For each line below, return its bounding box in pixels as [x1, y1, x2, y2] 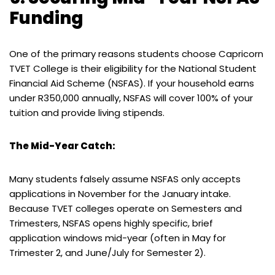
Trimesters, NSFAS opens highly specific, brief [9, 216, 213, 230]
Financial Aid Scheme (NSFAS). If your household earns [9, 76, 254, 90]
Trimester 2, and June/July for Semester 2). [9, 246, 206, 259]
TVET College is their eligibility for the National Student [9, 61, 257, 75]
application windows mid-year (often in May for [9, 231, 226, 244]
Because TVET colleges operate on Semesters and [9, 201, 242, 215]
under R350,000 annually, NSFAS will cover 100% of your [9, 91, 253, 104]
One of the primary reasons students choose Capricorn [9, 47, 263, 60]
